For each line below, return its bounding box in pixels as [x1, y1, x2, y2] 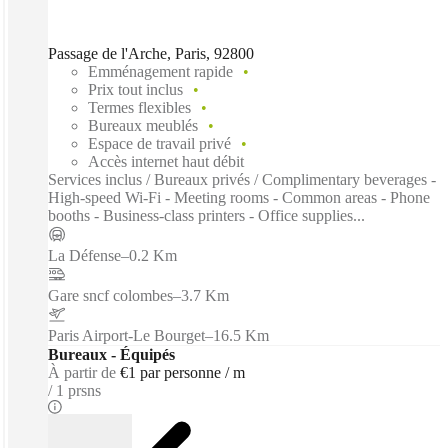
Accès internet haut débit [88, 152, 244, 170]
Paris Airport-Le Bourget [48, 326, 205, 344]
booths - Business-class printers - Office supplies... [48, 206, 365, 224]
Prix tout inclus [88, 80, 183, 98]
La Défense [48, 246, 121, 264]
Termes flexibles [88, 98, 191, 116]
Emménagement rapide [88, 62, 233, 80]
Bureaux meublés [88, 116, 198, 134]
